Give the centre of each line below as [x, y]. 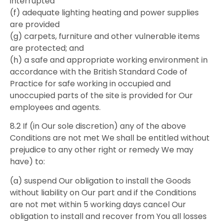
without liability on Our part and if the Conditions [103, 192]
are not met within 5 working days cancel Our [98, 204]
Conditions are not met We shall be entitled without [110, 138]
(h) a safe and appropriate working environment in [109, 60]
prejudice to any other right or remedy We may [102, 150]
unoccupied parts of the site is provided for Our [101, 95]
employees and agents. [55, 107]
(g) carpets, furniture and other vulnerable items [105, 36]
